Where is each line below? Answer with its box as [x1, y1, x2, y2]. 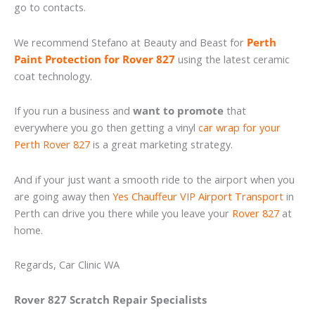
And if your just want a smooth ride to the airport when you [14, 172, 295, 186]
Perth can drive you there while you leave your [14, 205, 232, 220]
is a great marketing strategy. [90, 137, 233, 152]
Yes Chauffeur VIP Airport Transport [112, 188, 283, 203]
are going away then [14, 188, 112, 203]
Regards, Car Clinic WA [14, 257, 120, 272]
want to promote [133, 103, 224, 118]
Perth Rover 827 [14, 137, 90, 152]
